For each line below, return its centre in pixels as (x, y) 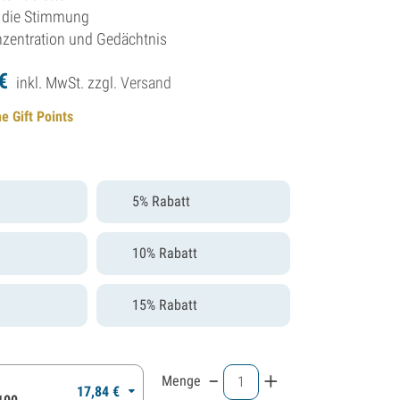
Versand (146, 82)
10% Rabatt (165, 253)
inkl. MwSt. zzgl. (69, 82)
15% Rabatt (165, 304)
